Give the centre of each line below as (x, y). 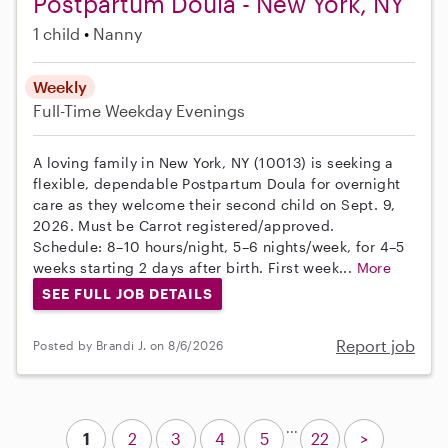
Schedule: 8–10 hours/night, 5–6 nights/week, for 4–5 (219, 247)
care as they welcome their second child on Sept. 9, (214, 205)
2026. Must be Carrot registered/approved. (184, 226)
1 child (56, 34)
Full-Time (69, 111)
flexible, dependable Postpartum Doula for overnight (217, 184)
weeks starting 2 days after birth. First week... (195, 268)
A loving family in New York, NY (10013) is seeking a (213, 163)
